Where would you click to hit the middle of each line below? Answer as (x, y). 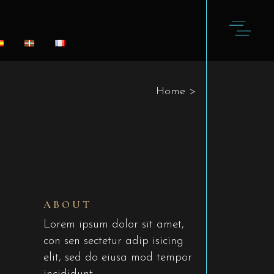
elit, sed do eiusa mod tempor (118, 258)
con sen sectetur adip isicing (113, 241)
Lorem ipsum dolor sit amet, (114, 225)
